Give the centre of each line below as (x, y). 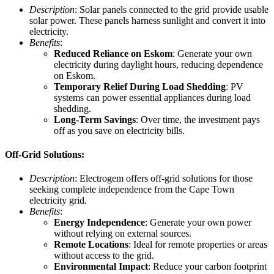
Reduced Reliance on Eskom (113, 53)
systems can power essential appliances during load (152, 97)
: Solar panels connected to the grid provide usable (172, 9)
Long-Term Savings (95, 119)
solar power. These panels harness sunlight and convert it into (147, 20)
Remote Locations (91, 245)
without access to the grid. (104, 256)
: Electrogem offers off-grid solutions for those (164, 179)
